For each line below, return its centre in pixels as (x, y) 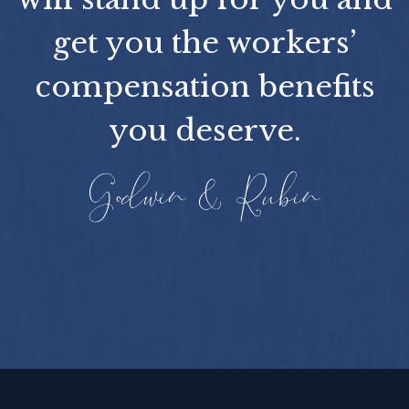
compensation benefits (204, 86)
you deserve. (204, 130)
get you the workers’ (204, 42)
